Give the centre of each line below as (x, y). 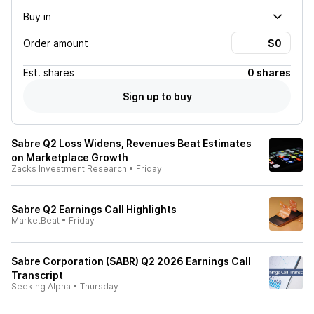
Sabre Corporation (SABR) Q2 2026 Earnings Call (131, 261)
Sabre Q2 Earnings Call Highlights (94, 209)
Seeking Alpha (41, 286)
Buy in (37, 16)
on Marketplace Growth (70, 157)
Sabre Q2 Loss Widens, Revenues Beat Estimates (131, 143)
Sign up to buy (157, 96)
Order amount (56, 43)
